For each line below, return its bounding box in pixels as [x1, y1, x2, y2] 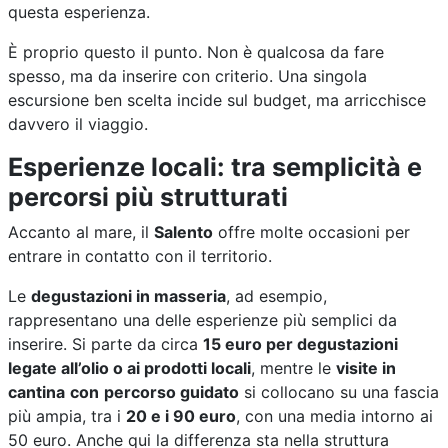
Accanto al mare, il [8, 221, 154, 242]
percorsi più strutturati [8, 181, 288, 212]
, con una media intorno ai [236, 405, 433, 426]
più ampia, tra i [8, 405, 126, 426]
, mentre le [251, 357, 336, 378]
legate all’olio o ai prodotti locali [8, 357, 251, 378]
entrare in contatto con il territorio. [8, 245, 272, 266]
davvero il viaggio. [8, 113, 148, 134]
